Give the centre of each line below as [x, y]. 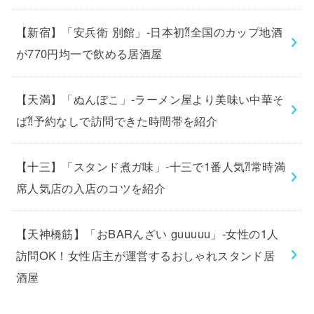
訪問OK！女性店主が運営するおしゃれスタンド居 [145, 255]
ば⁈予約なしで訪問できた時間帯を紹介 [117, 120]
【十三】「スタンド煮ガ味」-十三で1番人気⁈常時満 [151, 166]
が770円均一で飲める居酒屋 [89, 54]
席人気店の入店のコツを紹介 [91, 187]
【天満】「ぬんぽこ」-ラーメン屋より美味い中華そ [150, 98]
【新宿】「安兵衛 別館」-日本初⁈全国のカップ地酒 [149, 32]
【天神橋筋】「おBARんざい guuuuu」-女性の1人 [147, 233]
